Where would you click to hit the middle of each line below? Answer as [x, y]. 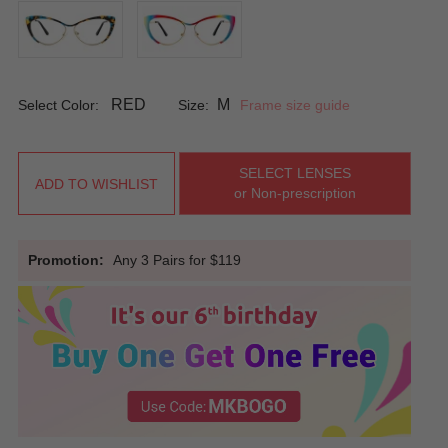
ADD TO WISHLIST [96, 183]
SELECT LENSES [294, 173]
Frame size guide [294, 105]
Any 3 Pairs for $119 [180, 260]
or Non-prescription [294, 193]
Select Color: [62, 105]
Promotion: [65, 260]
